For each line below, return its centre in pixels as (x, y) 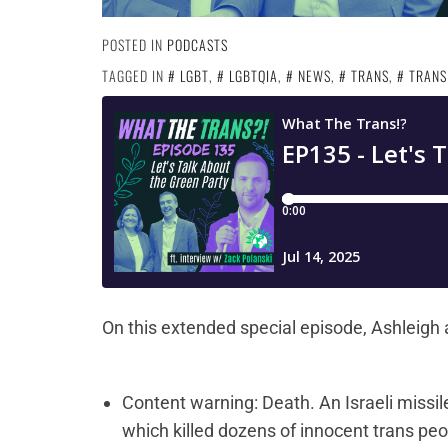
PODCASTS (197, 45)
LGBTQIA (253, 76)
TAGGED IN (135, 76)
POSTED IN (134, 45)
